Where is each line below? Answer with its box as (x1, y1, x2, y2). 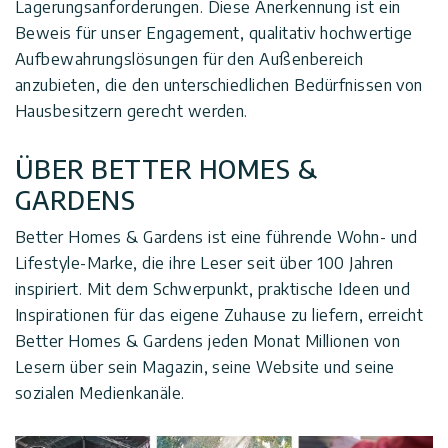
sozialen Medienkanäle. (15, 383, 185, 404)
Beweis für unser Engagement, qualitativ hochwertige (15, 23, 413, 44)
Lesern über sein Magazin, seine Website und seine (15, 357, 395, 378)
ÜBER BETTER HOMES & (15, 153, 318, 186)
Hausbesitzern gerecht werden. (15, 101, 248, 122)
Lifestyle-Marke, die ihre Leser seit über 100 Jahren (15, 253, 394, 274)
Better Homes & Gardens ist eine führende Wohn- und (15, 227, 418, 248)
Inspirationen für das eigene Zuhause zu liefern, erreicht (15, 305, 424, 326)
